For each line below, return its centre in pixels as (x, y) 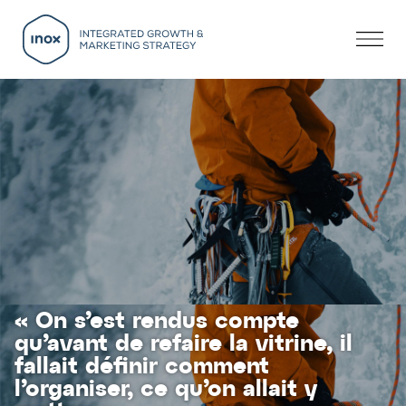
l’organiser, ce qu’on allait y (166, 390)
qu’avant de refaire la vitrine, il (184, 345)
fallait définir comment (142, 367)
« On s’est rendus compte (157, 322)
